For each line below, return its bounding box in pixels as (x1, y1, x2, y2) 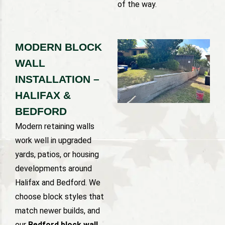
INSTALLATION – (15, 73, 99, 85)
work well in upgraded (15, 135, 91, 145)
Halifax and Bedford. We (15, 177, 100, 187)
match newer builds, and (15, 205, 100, 215)
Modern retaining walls (15, 121, 94, 131)
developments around (15, 163, 92, 173)
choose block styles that (15, 191, 104, 201)
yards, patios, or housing (15, 149, 99, 159)
